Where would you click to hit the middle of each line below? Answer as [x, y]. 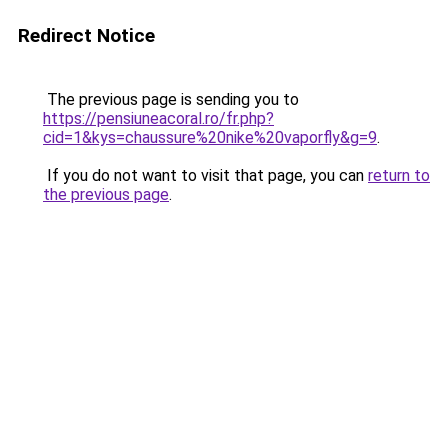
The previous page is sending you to [171, 99]
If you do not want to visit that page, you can [205, 175]
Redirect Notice [86, 35]
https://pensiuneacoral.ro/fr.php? [158, 118]
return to [399, 175]
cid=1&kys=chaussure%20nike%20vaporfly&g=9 [210, 137]
